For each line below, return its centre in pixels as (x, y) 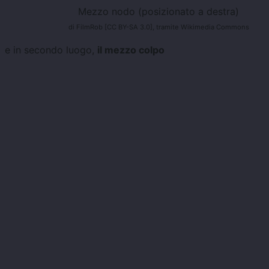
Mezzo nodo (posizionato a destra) (159, 12)
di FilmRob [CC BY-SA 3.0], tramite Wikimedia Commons (159, 27)
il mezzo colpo (131, 50)
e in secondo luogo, (51, 50)
